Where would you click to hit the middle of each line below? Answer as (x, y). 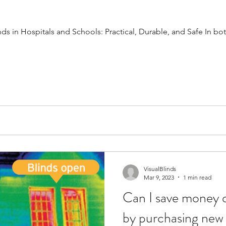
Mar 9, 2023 (159, 177)
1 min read (197, 177)
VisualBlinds (160, 168)
